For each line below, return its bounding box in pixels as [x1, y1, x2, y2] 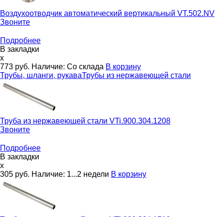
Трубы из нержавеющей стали [82, 71, 191, 79]
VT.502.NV [177, 9, 215, 17]
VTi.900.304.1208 [109, 116, 170, 125]
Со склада [67, 62, 104, 71]
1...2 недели [67, 170, 109, 178]
